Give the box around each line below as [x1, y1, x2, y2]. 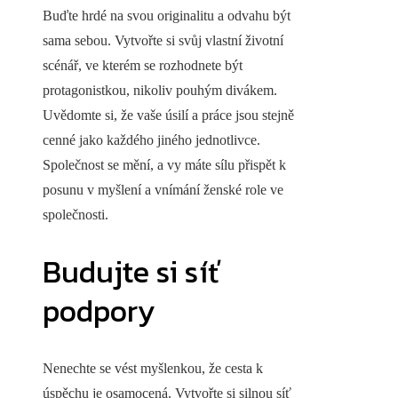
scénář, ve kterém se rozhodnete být [43, 58, 243, 74]
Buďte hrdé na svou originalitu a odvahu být [43, 8, 291, 24]
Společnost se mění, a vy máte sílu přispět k [43, 157, 286, 173]
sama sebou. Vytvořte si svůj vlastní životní [43, 33, 283, 49]
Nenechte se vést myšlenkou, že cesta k [43, 360, 263, 376]
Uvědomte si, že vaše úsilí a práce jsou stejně [43, 107, 294, 123]
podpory [43, 289, 155, 334]
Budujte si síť [43, 250, 219, 295]
